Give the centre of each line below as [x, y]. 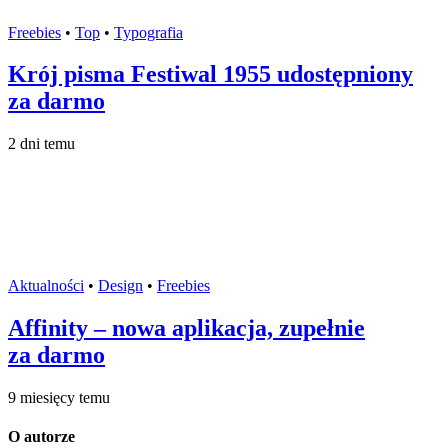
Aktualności [46, 286]
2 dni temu [41, 144]
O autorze [41, 437]
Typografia [148, 32]
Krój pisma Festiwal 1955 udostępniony [210, 74]
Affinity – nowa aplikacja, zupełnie [186, 328]
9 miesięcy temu [59, 398]
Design [120, 286]
